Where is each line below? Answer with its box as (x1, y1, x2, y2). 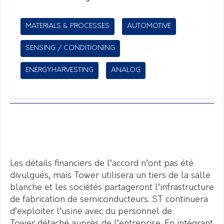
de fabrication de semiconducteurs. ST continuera (10, 194, 208, 204)
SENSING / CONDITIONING (25, 44, 115, 52)
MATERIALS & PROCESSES (25, 22, 109, 30)
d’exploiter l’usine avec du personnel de (10, 206, 172, 216)
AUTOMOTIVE (127, 22, 171, 30)
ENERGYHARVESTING (25, 66, 93, 74)
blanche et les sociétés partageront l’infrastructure (10, 182, 214, 192)
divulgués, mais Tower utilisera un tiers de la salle (10, 170, 210, 180)
